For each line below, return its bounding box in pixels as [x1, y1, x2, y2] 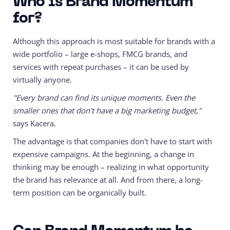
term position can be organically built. [13, 187, 146, 198]
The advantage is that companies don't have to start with [13, 136, 212, 147]
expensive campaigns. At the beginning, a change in [13, 149, 194, 160]
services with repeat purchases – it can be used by [13, 62, 189, 72]
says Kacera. [13, 118, 56, 129]
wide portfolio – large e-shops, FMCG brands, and [13, 49, 187, 60]
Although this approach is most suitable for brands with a [13, 36, 215, 47]
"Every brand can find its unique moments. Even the [13, 92, 195, 103]
